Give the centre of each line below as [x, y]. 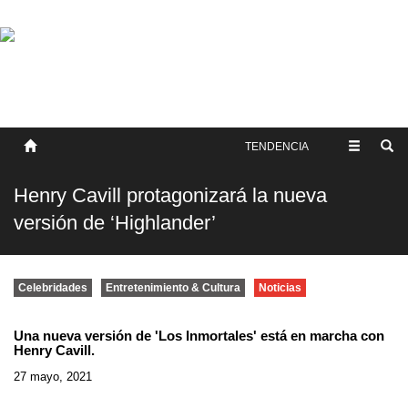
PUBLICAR [39, 113]
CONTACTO [41, 77]
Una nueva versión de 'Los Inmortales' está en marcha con [199, 336]
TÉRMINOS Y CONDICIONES [90, 95]
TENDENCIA [276, 147]
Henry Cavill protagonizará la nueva [170, 195]
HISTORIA [37, 59]
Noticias [280, 288]
